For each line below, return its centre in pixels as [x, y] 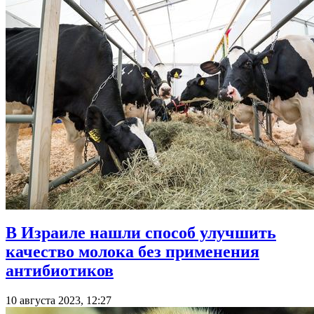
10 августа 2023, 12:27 [59, 301]
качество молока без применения [132, 252]
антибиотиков [60, 271]
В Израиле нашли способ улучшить [141, 233]
